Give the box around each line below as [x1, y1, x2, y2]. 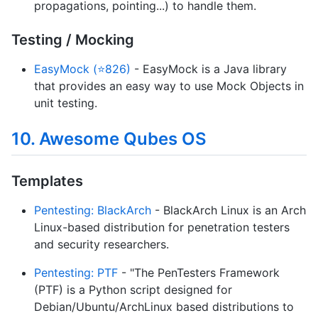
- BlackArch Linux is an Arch [151, 203, 306, 218]
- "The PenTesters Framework [118, 265, 280, 280]
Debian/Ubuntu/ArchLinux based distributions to [34, 300, 294, 314]
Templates [11, 172, 83, 190]
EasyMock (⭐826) [34, 62, 131, 77]
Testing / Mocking [11, 31, 134, 49]
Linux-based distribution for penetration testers [34, 220, 290, 235]
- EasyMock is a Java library [131, 62, 287, 77]
